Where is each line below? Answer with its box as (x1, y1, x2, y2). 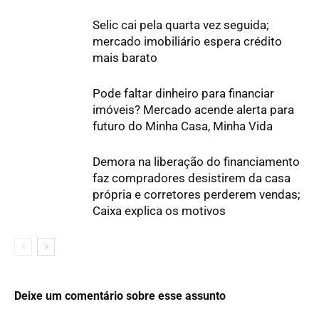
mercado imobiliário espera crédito (93, 34, 282, 49)
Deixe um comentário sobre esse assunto (14, 289, 226, 303)
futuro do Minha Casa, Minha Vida (93, 119, 273, 134)
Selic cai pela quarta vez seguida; (93, 18, 269, 33)
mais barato (93, 51, 157, 66)
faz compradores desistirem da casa (93, 171, 291, 186)
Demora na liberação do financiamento (93, 155, 300, 169)
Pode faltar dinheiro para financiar (93, 86, 274, 101)
